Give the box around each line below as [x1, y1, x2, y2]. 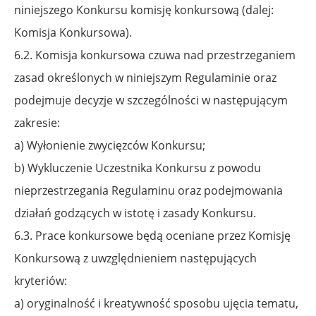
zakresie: [14, 114, 60, 130]
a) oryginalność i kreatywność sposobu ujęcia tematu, [14, 295, 298, 311]
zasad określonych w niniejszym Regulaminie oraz [14, 69, 276, 85]
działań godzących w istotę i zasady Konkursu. [14, 205, 256, 221]
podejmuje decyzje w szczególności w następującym [14, 92, 288, 108]
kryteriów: [14, 272, 67, 288]
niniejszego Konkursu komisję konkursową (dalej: [14, 1, 274, 18]
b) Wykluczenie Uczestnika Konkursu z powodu [14, 159, 261, 176]
